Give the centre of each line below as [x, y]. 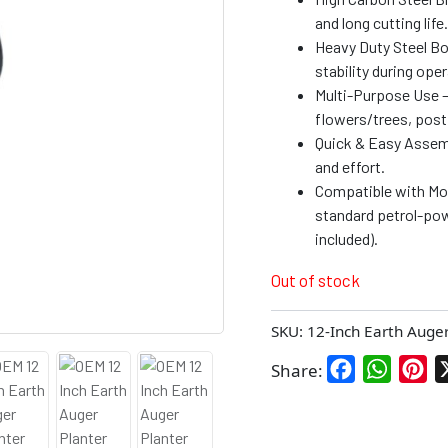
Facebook [387, 368]
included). [346, 238]
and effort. [349, 166]
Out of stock [315, 279]
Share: [296, 371]
